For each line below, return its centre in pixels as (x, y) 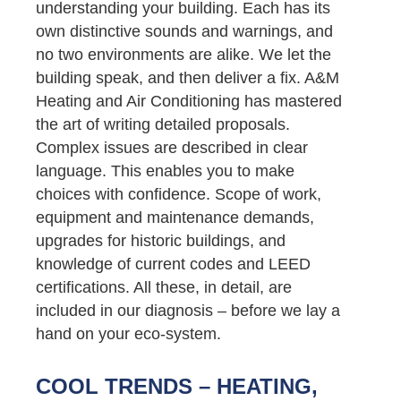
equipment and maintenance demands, (175, 217)
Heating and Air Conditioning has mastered (189, 101)
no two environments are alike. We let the (183, 54)
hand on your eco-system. (128, 333)
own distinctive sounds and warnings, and (184, 31)
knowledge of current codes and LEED (173, 264)
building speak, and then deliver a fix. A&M (188, 77)
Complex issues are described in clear (172, 147)
